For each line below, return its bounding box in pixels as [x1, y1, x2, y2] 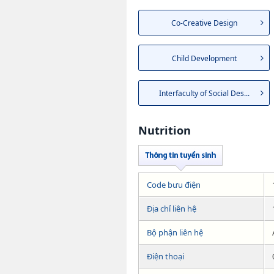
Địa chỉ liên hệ [147, 203, 196, 215]
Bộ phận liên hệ [147, 227, 203, 239]
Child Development [171, 53, 237, 64]
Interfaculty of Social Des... [158, 88, 250, 99]
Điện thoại [147, 251, 184, 262]
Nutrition [138, 123, 191, 138]
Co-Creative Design [171, 18, 237, 29]
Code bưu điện [147, 179, 201, 191]
